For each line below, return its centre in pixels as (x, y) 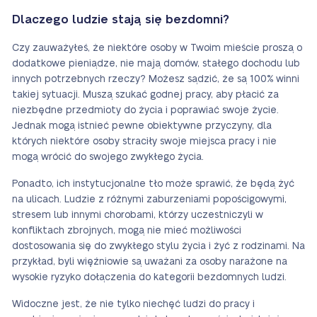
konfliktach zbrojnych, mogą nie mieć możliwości (127, 231)
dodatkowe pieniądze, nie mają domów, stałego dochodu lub (156, 64)
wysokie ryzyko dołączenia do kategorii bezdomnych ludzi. (149, 277)
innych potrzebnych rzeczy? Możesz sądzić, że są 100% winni (156, 79)
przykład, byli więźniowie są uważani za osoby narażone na (150, 262)
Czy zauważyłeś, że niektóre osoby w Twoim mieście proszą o (157, 48)
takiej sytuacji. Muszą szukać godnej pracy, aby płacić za (145, 95)
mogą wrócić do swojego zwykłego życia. (108, 157)
